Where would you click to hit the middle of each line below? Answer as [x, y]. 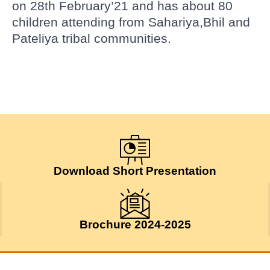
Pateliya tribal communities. [92, 39]
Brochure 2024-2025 [135, 225]
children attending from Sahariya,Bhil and [131, 22]
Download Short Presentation [135, 171]
